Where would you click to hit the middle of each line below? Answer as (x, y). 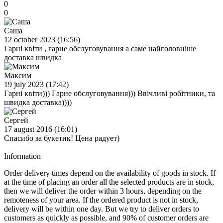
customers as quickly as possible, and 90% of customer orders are (106, 218)
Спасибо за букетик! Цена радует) (62, 138)
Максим (18, 75)
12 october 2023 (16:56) (42, 39)
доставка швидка (33, 57)
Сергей (16, 120)
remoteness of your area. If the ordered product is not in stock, (101, 200)
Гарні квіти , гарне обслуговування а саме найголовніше (100, 48)
